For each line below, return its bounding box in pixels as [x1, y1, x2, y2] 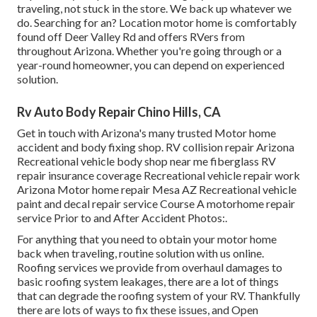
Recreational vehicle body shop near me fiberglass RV [17, 154, 276, 168]
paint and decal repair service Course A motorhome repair [17, 197, 295, 211]
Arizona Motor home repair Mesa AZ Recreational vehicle [17, 183, 296, 197]
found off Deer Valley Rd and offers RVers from [17, 30, 245, 44]
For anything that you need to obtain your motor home [17, 232, 277, 246]
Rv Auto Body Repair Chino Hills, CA [17, 104, 221, 120]
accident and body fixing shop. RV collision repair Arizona [17, 140, 294, 154]
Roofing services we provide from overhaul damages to [17, 260, 282, 275]
